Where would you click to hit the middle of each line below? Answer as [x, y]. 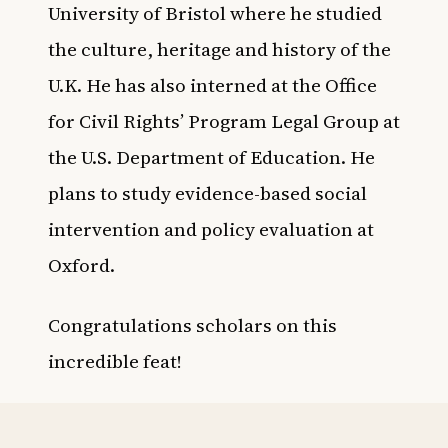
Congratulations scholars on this [192, 325]
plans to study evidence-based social [207, 193]
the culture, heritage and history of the [219, 49]
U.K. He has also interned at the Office [212, 85]
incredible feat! [117, 361]
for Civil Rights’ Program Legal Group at [224, 121]
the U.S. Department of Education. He [211, 157]
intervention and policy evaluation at [211, 229]
